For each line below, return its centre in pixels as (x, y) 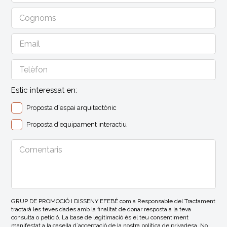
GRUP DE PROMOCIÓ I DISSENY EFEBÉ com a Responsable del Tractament (113, 201)
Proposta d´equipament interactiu (77, 125)
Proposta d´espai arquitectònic (72, 108)
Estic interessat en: (44, 90)
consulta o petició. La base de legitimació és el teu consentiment (100, 218)
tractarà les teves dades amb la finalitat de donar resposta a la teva (101, 210)
